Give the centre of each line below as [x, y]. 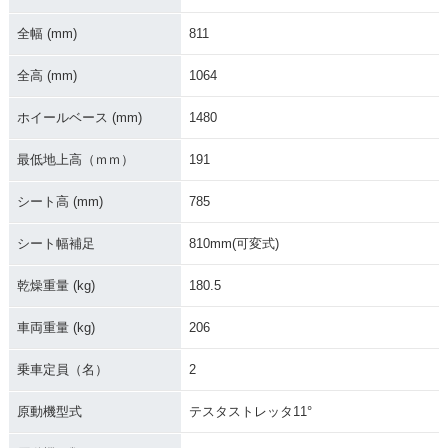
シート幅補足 [55, 244]
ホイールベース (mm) [79, 118]
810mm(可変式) [233, 244]
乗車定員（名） [62, 370]
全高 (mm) [46, 76]
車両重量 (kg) [55, 328]
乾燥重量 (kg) [55, 286]
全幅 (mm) [46, 34]
